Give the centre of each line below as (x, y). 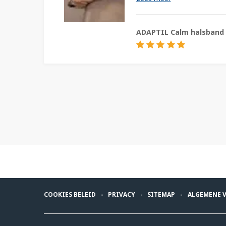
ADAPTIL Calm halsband (180, 32)
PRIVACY (122, 194)
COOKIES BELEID (70, 194)
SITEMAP (161, 194)
